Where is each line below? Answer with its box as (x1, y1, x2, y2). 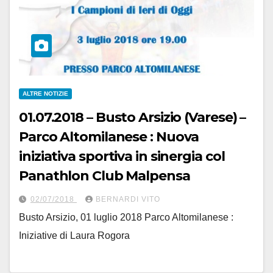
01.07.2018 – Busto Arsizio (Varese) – (19, 108, 246, 126)
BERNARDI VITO (96, 194, 160, 204)
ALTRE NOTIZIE (23, 90, 68, 97)
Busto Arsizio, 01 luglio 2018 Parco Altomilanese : (19, 211, 233, 222)
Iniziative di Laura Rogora (19, 230, 130, 241)
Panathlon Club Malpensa (19, 167, 190, 184)
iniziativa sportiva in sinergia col (19, 147, 225, 165)
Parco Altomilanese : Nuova (19, 128, 199, 145)
